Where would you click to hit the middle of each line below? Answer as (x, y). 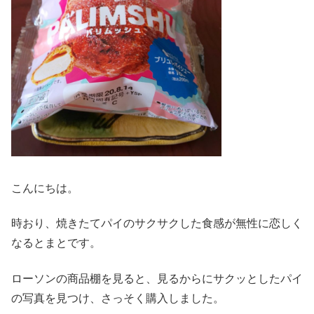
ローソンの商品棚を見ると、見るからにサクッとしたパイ (157, 278)
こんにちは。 (45, 188)
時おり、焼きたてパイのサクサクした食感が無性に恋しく (157, 224)
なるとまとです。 (56, 243)
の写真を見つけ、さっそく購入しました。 (118, 298)
